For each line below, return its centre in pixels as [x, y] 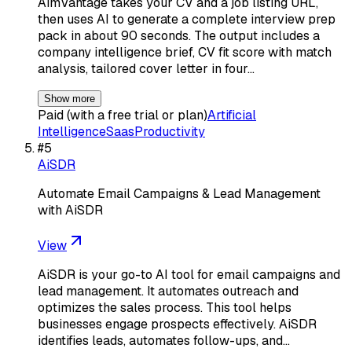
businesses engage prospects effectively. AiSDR [177, 324]
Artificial [232, 115]
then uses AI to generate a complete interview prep [187, 19]
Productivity [170, 131]
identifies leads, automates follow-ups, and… [164, 340]
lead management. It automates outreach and [168, 291]
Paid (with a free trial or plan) [123, 115]
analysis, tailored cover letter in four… [146, 68]
